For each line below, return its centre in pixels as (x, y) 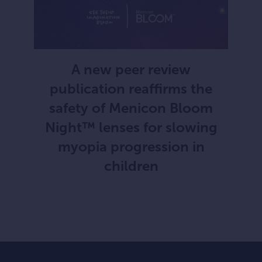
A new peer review (131, 70)
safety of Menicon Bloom (131, 108)
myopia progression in (131, 147)
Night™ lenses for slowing (131, 127)
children (131, 166)
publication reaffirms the (131, 89)
